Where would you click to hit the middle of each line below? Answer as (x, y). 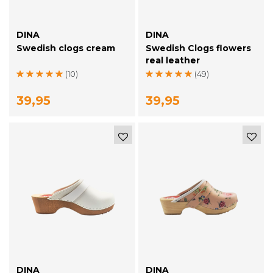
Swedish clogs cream (66, 48)
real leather (172, 60)
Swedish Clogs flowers (198, 48)
